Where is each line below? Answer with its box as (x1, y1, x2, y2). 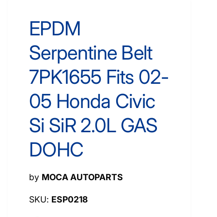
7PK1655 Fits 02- (29, 65, 169, 89)
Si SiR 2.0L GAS (29, 113, 158, 138)
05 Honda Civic (29, 89, 155, 113)
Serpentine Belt (29, 41, 153, 65)
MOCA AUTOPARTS (42, 171, 124, 182)
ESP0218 (51, 194, 88, 205)
